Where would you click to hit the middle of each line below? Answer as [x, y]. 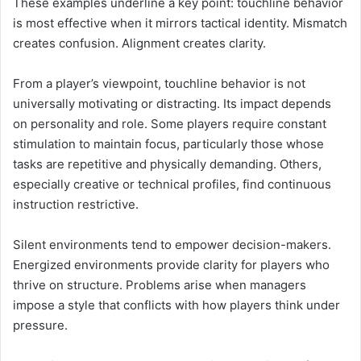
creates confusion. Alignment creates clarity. [139, 43]
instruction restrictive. [76, 204]
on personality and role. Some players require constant [170, 123]
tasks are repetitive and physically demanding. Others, [167, 164]
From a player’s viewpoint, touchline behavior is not [159, 83]
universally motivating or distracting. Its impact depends [172, 103]
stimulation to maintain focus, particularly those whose [168, 143]
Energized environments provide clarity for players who [171, 264]
